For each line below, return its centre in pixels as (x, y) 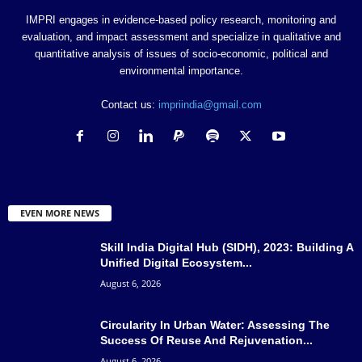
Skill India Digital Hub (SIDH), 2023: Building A (227, 247)
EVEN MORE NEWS (60, 213)
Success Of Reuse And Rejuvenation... (206, 340)
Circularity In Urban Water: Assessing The (215, 324)
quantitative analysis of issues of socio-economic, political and (181, 53)
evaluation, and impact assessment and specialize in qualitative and (181, 36)
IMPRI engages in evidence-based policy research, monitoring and (181, 19)
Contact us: (129, 104)
